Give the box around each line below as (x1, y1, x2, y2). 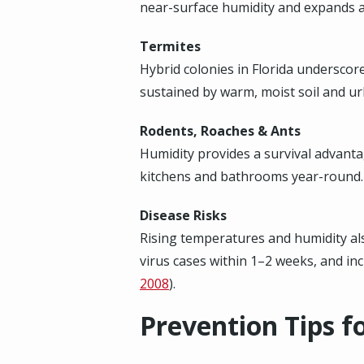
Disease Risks (140, 206, 227, 224)
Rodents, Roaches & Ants (140, 122, 301, 140)
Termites (140, 37, 201, 55)
